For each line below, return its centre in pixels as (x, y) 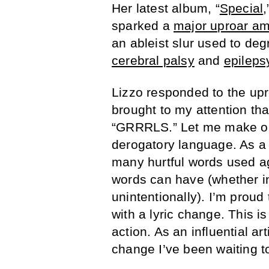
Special (241, 8)
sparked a (143, 26)
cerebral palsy (153, 61)
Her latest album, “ (166, 8)
